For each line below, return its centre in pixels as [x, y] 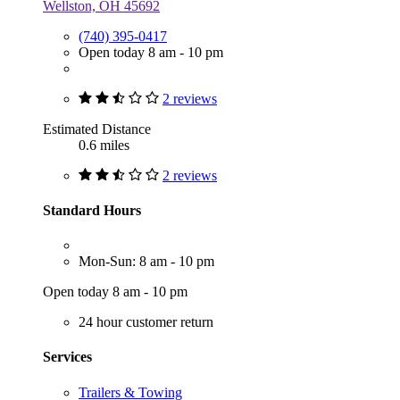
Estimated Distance [97, 129]
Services [67, 357]
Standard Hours [92, 210]
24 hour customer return [146, 322]
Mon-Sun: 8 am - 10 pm [146, 262]
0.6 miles [104, 145]
